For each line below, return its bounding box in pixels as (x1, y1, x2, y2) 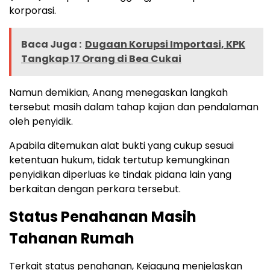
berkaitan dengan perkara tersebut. (9, 181, 181, 196)
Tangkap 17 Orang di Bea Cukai (21, 51, 181, 66)
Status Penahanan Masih (9, 206, 196, 227)
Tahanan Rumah (9, 228, 134, 248)
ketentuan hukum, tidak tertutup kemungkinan (9, 152, 230, 167)
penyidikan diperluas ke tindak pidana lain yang (9, 167, 231, 181)
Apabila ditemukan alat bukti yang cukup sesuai (9, 138, 234, 152)
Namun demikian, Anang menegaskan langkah (9, 85, 228, 99)
